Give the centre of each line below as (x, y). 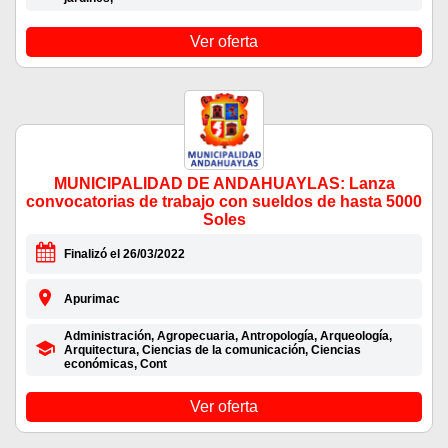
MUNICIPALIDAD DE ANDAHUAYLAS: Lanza (224, 184)
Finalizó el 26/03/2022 (124, 254)
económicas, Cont (115, 364)
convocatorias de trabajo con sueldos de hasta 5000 (224, 202)
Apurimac (91, 299)
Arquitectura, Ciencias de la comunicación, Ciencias (212, 350)
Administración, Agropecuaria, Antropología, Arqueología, (227, 336)
